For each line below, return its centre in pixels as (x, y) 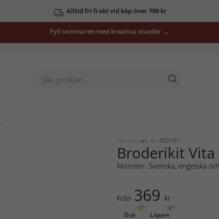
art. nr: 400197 (160, 140)
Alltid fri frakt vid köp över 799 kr (116, 11)
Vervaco (128, 140)
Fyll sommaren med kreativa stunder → (109, 31)
